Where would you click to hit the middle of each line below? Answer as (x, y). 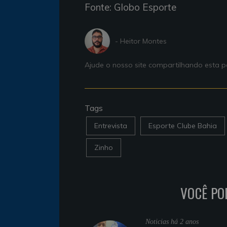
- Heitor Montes (141, 41)
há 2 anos (185, 222)
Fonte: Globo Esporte (130, 7)
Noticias (158, 222)
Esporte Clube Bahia (183, 126)
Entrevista (111, 126)
